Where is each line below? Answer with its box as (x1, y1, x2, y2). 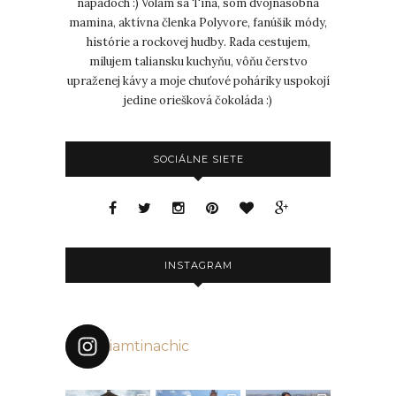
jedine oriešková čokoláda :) (124, 92, 272, 108)
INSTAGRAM (164, 258, 232, 271)
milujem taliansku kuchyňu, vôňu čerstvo (88, 53, 308, 69)
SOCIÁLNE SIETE (152, 152, 244, 165)
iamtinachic (110, 337, 189, 354)
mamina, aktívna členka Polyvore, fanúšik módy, (69, 14, 327, 30)
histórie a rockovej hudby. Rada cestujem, (86, 34, 310, 49)
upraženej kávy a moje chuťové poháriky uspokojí (66, 72, 330, 88)
